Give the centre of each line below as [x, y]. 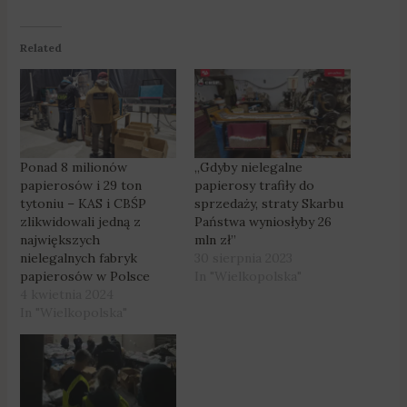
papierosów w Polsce [84, 277]
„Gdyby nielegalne [248, 168]
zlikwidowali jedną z [80, 222]
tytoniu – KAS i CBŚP [83, 204]
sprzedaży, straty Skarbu [269, 204]
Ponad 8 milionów [73, 168]
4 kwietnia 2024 [66, 295]
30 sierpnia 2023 [243, 258]
